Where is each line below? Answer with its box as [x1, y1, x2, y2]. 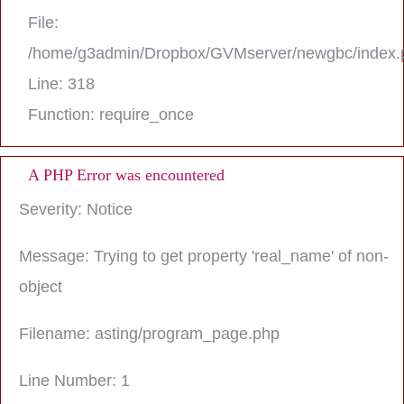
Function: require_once [28, 106, 194, 124]
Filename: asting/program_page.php [19, 325, 280, 343]
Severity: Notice [19, 200, 133, 218]
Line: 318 [28, 75, 95, 93]
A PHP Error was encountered [28, 166, 225, 184]
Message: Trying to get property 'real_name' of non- [19, 247, 389, 265]
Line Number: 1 [19, 372, 130, 390]
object [19, 278, 62, 296]
